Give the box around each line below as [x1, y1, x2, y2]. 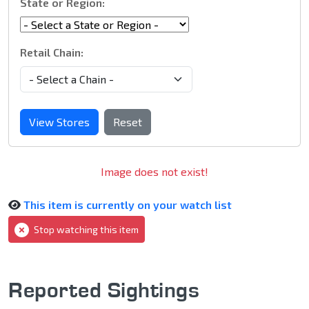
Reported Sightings [8, 276, 199, 303]
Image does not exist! [101, 165, 208, 179]
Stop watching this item [32, 223, 139, 236]
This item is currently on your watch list [23, 198, 232, 212]
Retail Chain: [20, 46, 83, 59]
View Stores [29, 115, 90, 129]
